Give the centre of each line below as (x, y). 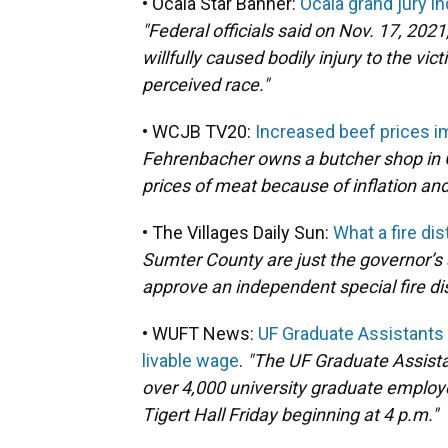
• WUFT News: (200, 333)
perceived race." (205, 84)
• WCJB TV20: (198, 131)
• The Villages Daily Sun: (237, 232)
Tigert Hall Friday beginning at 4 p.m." (290, 414)
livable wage (190, 360)
